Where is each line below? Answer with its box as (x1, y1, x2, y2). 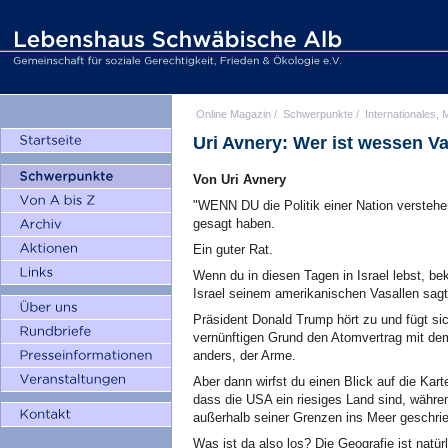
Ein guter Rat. (193, 242, 273, 257)
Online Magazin (196, 108, 271, 120)
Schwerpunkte (283, 108, 353, 120)
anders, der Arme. (193, 348, 296, 363)
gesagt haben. (193, 216, 275, 231)
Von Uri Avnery (193, 172, 286, 187)
